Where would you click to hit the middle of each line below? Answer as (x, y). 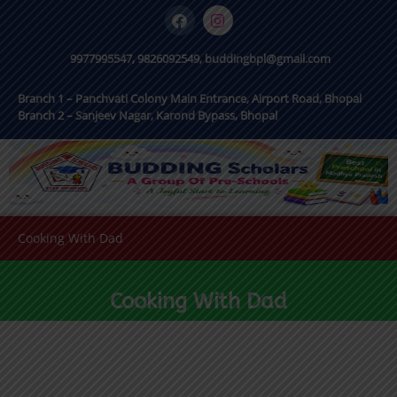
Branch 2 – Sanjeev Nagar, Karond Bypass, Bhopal (149, 115)
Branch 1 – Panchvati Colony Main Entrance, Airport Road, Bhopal (190, 98)
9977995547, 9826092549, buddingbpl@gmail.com (198, 58)
